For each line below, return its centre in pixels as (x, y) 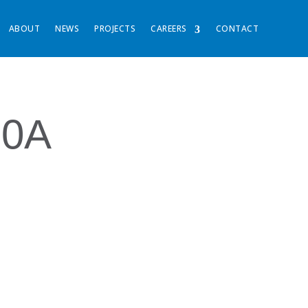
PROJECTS (115, 29)
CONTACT (237, 29)
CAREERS (169, 29)
